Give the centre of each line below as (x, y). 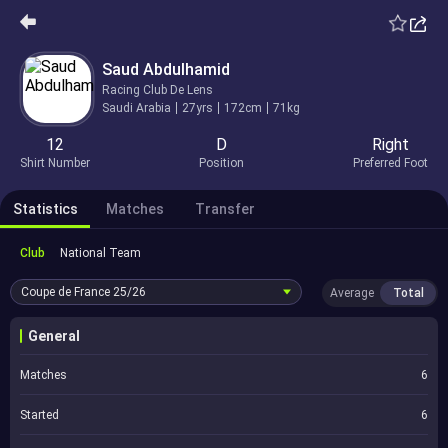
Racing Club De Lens (157, 89)
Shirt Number (55, 163)
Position (221, 163)
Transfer (225, 209)
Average (352, 293)
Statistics (45, 209)
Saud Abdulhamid (166, 69)
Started (39, 415)
